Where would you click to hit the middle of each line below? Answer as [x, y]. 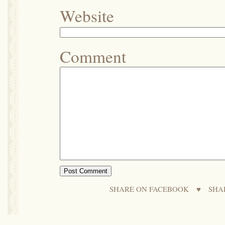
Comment [93, 56]
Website [87, 15]
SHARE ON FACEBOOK [149, 189]
